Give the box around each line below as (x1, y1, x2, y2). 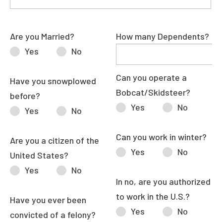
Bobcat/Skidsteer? (116, 87, 190, 98)
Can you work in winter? (116, 131, 207, 142)
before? (10, 90, 40, 101)
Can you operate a (116, 72, 187, 83)
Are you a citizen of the (10, 135, 99, 146)
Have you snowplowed (10, 75, 96, 86)
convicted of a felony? (10, 209, 96, 220)
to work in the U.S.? (116, 191, 190, 202)
